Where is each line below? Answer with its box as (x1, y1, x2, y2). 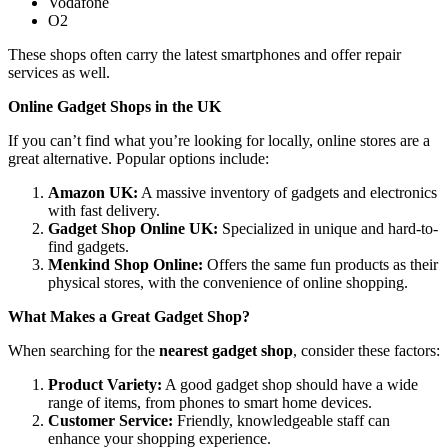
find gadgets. (48, 237, 129, 255)
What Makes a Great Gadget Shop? (8, 307, 250, 325)
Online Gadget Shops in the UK (8, 97, 221, 115)
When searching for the (8, 341, 159, 359)
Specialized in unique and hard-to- (218, 219, 438, 237)
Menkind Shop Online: (48, 255, 203, 273)
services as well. (8, 63, 110, 81)
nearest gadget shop (159, 341, 293, 359)
